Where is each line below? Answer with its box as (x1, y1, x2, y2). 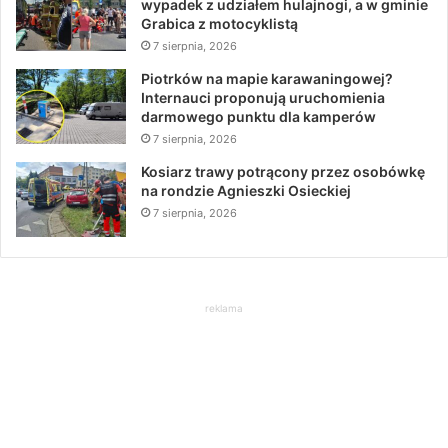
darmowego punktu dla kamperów (141, 107, 376, 125)
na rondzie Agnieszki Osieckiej (141, 181, 351, 199)
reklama (205, 301, 243, 314)
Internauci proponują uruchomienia (141, 88, 385, 106)
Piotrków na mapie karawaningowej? (141, 69, 393, 87)
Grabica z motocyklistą (141, 14, 298, 32)
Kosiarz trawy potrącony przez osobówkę (141, 162, 425, 180)
